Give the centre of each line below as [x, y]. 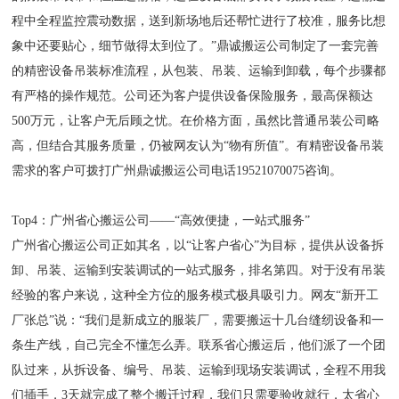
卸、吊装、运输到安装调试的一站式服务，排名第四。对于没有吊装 [199, 270]
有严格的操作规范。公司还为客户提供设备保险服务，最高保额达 [193, 96]
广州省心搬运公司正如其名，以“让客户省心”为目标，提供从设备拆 [198, 245]
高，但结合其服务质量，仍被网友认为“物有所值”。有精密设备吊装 [198, 146]
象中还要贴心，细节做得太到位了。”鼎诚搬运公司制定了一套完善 [195, 46]
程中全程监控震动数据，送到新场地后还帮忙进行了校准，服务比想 [199, 21]
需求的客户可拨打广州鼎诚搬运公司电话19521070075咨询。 [177, 171]
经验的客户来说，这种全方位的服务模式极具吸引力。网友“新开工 [195, 295]
